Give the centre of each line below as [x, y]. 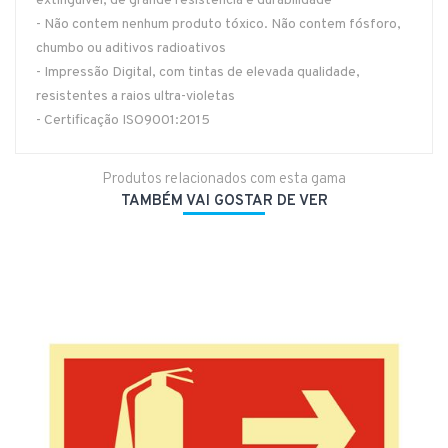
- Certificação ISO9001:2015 [123, 121]
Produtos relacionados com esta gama [224, 180]
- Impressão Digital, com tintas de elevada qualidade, [198, 73]
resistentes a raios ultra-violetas [135, 97]
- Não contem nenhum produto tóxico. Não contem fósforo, [218, 25]
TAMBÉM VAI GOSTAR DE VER [224, 202]
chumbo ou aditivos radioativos [131, 49]
